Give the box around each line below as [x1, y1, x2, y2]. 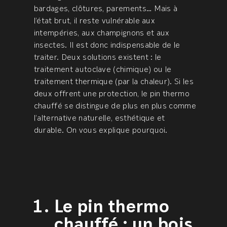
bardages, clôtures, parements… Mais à [33, 5, 178, 13]
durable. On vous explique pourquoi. [33, 127, 168, 135]
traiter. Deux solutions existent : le [33, 54, 162, 62]
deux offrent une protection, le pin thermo [33, 90, 190, 98]
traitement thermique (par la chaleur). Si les [33, 78, 194, 86]
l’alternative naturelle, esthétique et [33, 115, 165, 123]
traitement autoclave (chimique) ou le [33, 66, 172, 74]
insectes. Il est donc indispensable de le [33, 42, 180, 50]
